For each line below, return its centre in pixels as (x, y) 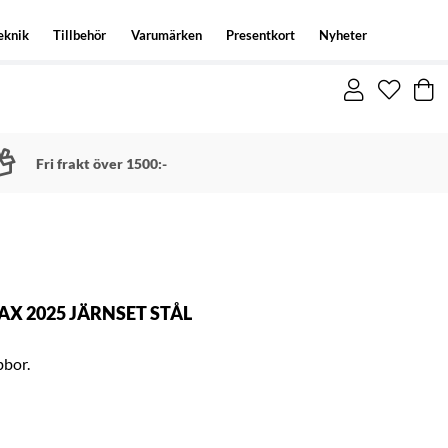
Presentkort (260, 35)
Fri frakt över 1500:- (101, 163)
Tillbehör (80, 35)
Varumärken (166, 35)
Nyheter (342, 35)
